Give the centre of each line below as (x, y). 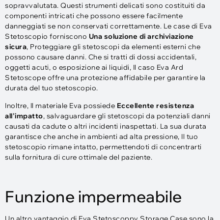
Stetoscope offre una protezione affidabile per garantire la (105, 78)
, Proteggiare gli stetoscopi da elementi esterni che (113, 47)
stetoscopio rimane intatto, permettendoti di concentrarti (103, 147)
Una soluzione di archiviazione (141, 37)
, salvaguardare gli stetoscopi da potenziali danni (127, 116)
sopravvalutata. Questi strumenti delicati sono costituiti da (105, 6)
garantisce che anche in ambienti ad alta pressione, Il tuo (101, 136)
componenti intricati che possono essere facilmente (94, 16)
